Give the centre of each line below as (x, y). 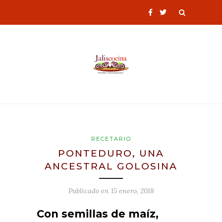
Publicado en (89, 191)
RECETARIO (111, 139)
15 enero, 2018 (132, 191)
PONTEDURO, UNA (111, 153)
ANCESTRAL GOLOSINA (111, 166)
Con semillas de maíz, (98, 214)
